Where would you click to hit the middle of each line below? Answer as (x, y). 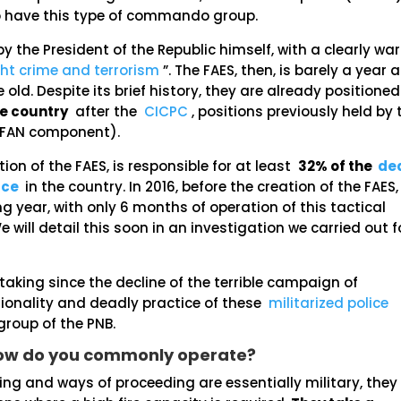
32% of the (338, 166)
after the (107, 111)
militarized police (329, 303)
